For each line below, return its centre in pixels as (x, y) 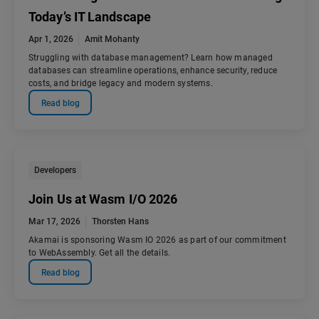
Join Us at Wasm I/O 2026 (103, 199)
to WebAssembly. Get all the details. (100, 253)
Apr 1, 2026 (51, 40)
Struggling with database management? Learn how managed (151, 58)
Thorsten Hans (120, 222)
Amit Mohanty (112, 40)
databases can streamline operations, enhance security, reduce (153, 71)
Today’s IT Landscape (90, 17)
